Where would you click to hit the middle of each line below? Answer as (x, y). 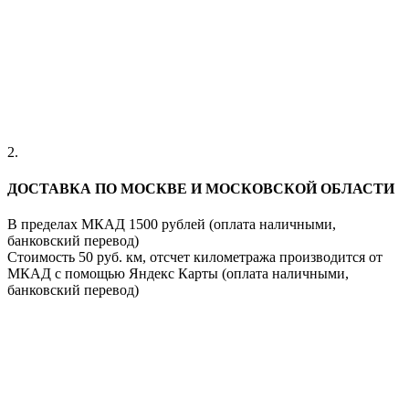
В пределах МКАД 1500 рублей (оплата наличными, (172, 224)
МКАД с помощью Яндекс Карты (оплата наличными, (178, 273)
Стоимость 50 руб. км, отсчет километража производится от (195, 257)
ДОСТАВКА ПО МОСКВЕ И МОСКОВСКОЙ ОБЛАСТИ (201, 188)
